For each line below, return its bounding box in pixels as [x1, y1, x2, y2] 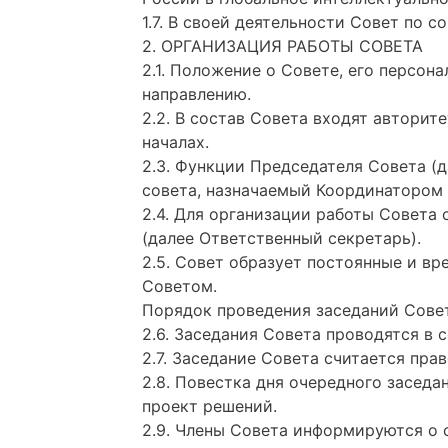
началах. [142, 132, 209, 152]
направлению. [142, 84, 251, 104]
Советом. [142, 276, 217, 296]
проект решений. [142, 396, 277, 416]
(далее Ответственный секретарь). [142, 228, 421, 248]
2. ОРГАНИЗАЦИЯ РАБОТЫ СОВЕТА [142, 36, 423, 56]
